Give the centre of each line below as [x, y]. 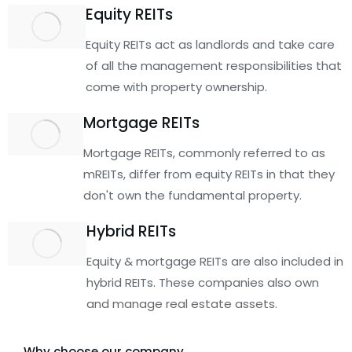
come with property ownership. [177, 87]
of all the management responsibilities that [214, 66]
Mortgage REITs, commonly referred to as [205, 153]
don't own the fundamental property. [193, 195]
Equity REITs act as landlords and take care [211, 44]
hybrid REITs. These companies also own [202, 282]
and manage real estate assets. [181, 304]
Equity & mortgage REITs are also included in [214, 261]
